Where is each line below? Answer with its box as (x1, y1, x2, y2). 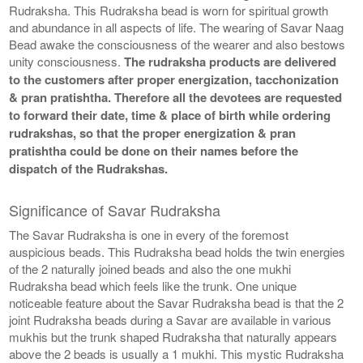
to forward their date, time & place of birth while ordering (9, 105, 331, 124)
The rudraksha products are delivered (124, 52, 337, 70)
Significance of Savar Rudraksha (9, 199, 221, 220)
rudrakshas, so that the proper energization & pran (9, 123, 297, 142)
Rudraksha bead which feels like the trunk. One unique (9, 276, 297, 294)
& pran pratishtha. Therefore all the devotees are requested (9, 88, 343, 106)
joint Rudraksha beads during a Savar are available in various (9, 310, 332, 328)
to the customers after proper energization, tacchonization (9, 70, 340, 88)
